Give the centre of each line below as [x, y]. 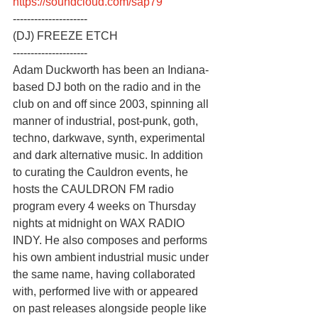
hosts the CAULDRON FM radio [95, 189]
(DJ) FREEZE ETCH [65, 35]
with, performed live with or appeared [107, 291]
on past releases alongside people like [111, 308]
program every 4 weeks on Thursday [106, 206]
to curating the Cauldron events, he [102, 172]
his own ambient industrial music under [112, 257]
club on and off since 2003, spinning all [112, 104]
